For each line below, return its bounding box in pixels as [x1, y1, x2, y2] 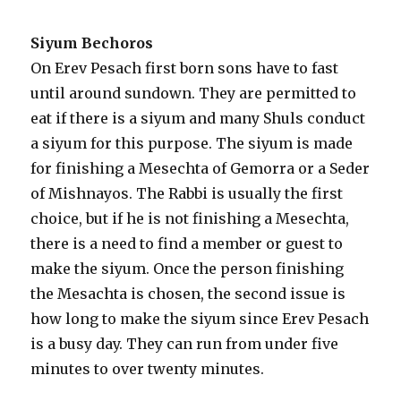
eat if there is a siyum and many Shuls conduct [30, 109, 366, 128]
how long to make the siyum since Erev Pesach [30, 310, 370, 328]
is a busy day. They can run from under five [30, 335, 339, 354]
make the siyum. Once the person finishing [30, 260, 345, 278]
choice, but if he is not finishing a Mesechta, [30, 209, 350, 228]
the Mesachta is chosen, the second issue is [30, 285, 346, 303]
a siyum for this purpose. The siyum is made [30, 134, 354, 153]
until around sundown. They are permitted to [30, 84, 357, 103]
